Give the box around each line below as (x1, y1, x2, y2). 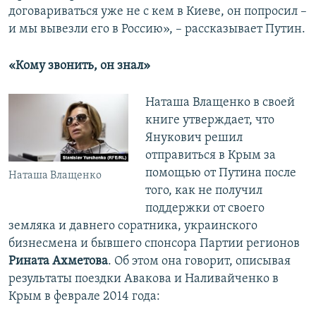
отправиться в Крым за (145, 149, 276, 163)
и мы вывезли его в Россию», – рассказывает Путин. (8, 23, 305, 37)
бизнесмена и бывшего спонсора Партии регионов (8, 237, 300, 251)
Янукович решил (145, 131, 243, 145)
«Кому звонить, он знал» (8, 59, 150, 73)
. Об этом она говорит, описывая (108, 255, 291, 269)
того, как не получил (145, 184, 262, 198)
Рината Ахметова (8, 255, 108, 269)
